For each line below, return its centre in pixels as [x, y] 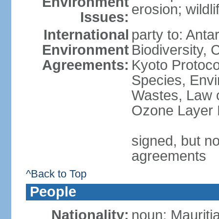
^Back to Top [56, 174]
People [53, 192]
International [86, 35]
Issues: [104, 17]
